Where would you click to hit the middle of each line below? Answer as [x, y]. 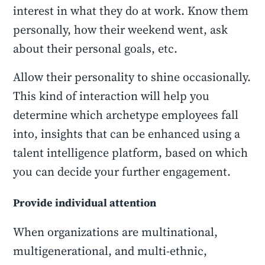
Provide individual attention [85, 203]
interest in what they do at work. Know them [131, 11]
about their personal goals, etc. [96, 49]
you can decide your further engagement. [122, 172]
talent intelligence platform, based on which [131, 153]
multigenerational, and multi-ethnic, [110, 251]
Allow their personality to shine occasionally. [132, 77]
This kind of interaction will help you [112, 96]
